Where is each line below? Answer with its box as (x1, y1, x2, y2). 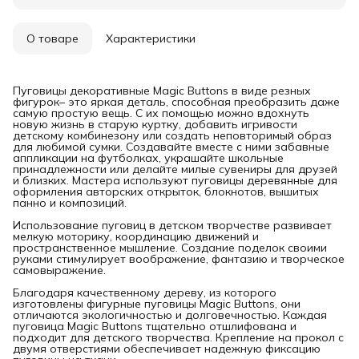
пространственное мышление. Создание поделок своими (13, 240, 327, 255)
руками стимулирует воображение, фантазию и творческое (13, 251, 345, 266)
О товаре (26, 30, 79, 46)
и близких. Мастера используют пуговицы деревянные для (13, 172, 337, 188)
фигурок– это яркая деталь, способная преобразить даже (13, 94, 340, 109)
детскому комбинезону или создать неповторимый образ (13, 127, 332, 143)
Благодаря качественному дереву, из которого (13, 284, 276, 300)
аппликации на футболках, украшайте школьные (13, 150, 284, 165)
